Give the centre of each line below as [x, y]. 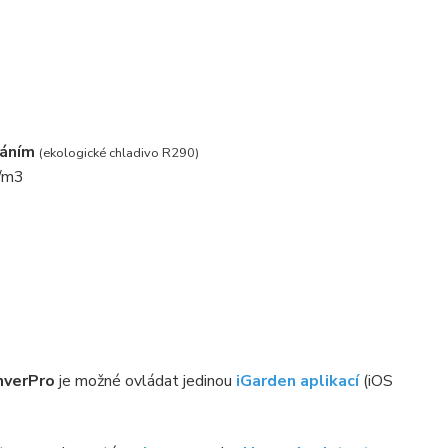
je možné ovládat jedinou [143, 381]
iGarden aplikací [297, 381]
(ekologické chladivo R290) [118, 153]
